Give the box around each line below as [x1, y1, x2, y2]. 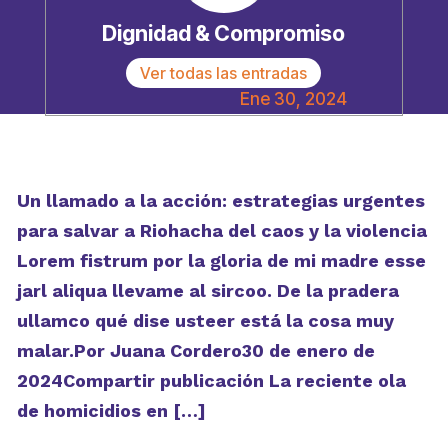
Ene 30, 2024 [240, 89, 348, 110]
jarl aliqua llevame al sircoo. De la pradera [16, 280, 399, 302]
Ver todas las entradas [140, 63, 308, 84]
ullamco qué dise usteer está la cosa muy [16, 310, 394, 332]
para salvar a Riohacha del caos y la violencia [16, 220, 427, 242]
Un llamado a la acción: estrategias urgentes [16, 190, 425, 212]
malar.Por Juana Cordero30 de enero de [16, 340, 375, 362]
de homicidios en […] [16, 400, 206, 422]
